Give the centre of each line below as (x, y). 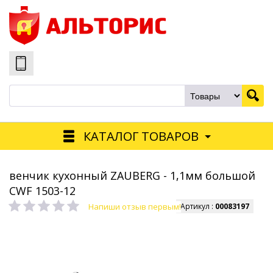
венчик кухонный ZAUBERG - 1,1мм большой (132, 175)
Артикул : (198, 206)
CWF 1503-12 (42, 191)
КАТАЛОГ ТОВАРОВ (141, 136)
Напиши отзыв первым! (135, 207)
